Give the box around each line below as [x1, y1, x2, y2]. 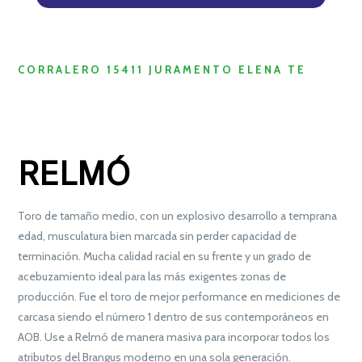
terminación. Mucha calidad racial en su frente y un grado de [18, 248, 312, 263]
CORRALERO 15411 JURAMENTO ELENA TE [18, 63, 307, 77]
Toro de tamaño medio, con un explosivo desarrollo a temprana [18, 208, 338, 223]
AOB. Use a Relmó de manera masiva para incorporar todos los [18, 329, 330, 344]
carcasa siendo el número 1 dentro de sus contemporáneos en [18, 309, 330, 324]
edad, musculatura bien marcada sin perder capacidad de [18, 228, 297, 243]
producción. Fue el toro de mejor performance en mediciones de [18, 288, 341, 304]
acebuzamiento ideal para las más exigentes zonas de [18, 268, 287, 284]
